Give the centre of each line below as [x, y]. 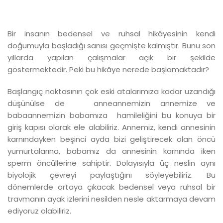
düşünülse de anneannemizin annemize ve [111, 103]
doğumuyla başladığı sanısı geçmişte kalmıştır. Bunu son [111, 45]
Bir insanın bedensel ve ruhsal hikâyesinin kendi [111, 33]
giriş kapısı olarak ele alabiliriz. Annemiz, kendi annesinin [111, 127]
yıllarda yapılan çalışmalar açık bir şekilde [111, 57]
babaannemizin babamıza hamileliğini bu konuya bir [111, 115]
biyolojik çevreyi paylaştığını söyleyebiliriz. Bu [111, 175]
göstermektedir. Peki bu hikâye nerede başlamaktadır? [108, 69]
